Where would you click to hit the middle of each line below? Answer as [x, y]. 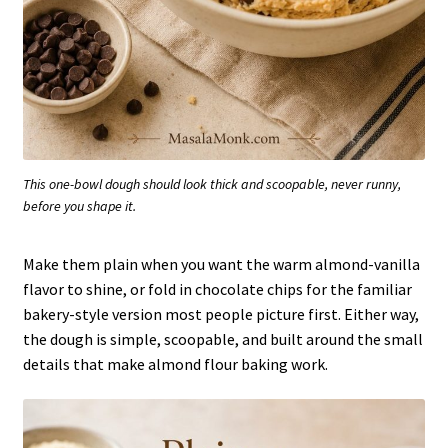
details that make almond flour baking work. [175, 363]
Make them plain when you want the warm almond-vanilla [221, 263]
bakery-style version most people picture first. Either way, [220, 313]
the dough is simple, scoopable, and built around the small [222, 338]
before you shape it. [79, 205]
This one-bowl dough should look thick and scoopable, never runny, [212, 183]
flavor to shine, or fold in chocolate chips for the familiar [217, 288]
